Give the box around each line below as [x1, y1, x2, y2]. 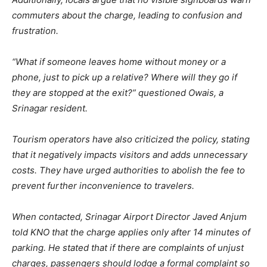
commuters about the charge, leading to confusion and [12, 10, 242, 21]
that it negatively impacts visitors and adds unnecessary [12, 149, 247, 161]
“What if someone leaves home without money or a [12, 56, 226, 68]
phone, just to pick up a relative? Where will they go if [12, 72, 237, 83]
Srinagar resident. [12, 103, 88, 114]
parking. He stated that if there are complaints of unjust [12, 242, 244, 254]
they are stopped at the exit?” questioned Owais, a [12, 87, 223, 99]
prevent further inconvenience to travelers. [12, 180, 194, 192]
